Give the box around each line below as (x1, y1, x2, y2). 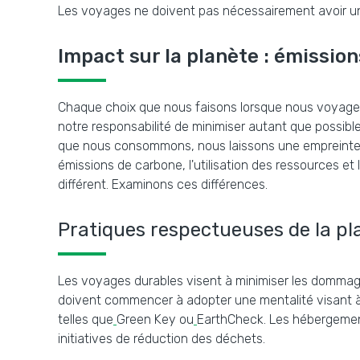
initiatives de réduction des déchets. (58, 331, 265, 346)
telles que (58, 312, 113, 327)
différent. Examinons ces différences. (58, 177, 268, 192)
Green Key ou (117, 312, 194, 327)
